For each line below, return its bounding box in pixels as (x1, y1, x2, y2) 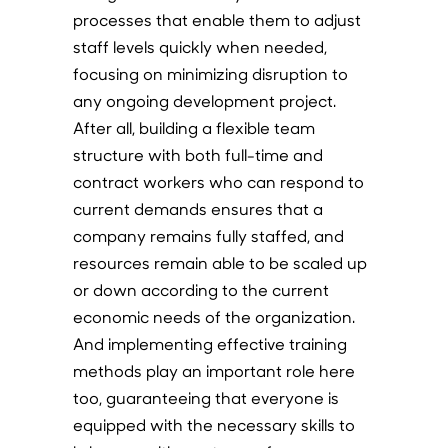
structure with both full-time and (72, 144, 323, 165)
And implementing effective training (72, 333, 347, 354)
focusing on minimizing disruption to (72, 63, 348, 84)
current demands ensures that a (72, 198, 323, 219)
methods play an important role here (72, 360, 355, 381)
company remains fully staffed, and (72, 225, 344, 246)
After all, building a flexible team (72, 117, 315, 138)
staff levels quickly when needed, (72, 36, 327, 57)
